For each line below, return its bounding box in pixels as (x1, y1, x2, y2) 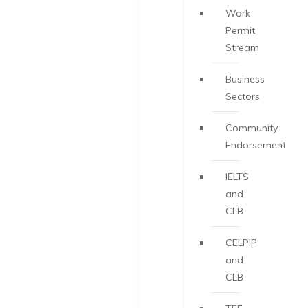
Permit (225, 24, 255, 37)
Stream (225, 41, 259, 54)
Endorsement (225, 139, 286, 152)
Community (225, 122, 278, 135)
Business (225, 73, 265, 86)
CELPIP (225, 236, 257, 250)
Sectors (225, 90, 260, 103)
